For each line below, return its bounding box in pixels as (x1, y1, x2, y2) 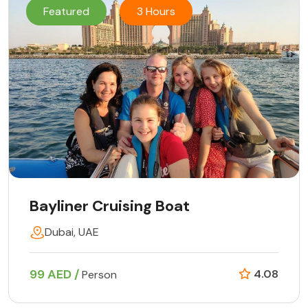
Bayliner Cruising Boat (30, 196, 190, 217)
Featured (43, 4, 89, 19)
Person (82, 267, 117, 283)
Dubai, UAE (45, 225, 99, 240)
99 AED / (30, 266, 82, 283)
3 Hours (137, 4, 175, 19)
